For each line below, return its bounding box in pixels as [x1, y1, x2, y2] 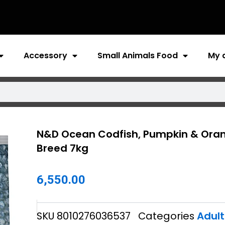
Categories [138, 208, 194, 223]
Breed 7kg [36, 141, 88, 155]
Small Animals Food [97, 49, 178, 61]
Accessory [23, 49, 67, 61]
